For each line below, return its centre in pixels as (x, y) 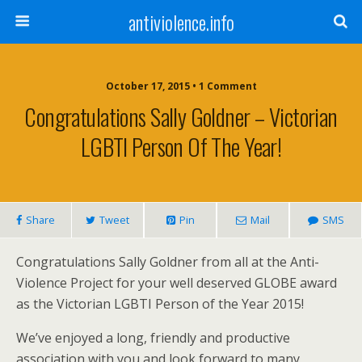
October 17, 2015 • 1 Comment (181, 86)
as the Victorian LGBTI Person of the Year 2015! (160, 304)
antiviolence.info (181, 22)
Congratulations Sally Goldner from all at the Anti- (168, 262)
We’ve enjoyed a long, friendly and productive (153, 338)
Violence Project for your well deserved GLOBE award (177, 283)
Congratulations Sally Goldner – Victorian (181, 116)
